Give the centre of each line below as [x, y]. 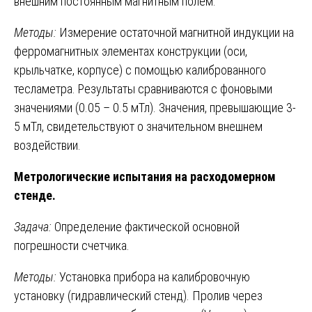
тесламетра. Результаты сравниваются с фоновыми [143, 88]
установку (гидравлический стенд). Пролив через [138, 295]
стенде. [35, 195]
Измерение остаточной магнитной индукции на [175, 32]
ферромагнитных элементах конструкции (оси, [131, 51]
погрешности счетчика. [72, 245]
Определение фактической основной [146, 226]
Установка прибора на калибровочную [153, 276]
